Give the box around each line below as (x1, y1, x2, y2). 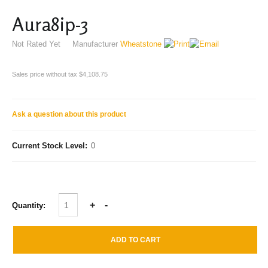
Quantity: (12, 200, 48, 210)
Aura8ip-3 (12, 12, 88, 36)
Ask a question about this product (12, 109, 126, 118)
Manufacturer (72, 39, 118, 48)
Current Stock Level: (12, 141, 87, 150)
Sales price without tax (12, 70, 79, 78)
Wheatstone (120, 39, 162, 48)
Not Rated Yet (12, 39, 63, 48)
